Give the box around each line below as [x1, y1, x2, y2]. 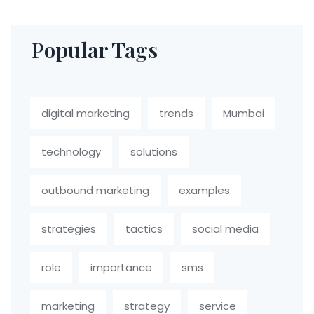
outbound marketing [41, 183, 149, 198]
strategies [41, 221, 96, 237]
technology [41, 144, 101, 160]
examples [179, 183, 230, 198]
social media [192, 221, 259, 237]
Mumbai [223, 106, 264, 121]
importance [90, 260, 152, 275]
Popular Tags [32, 36, 158, 64]
